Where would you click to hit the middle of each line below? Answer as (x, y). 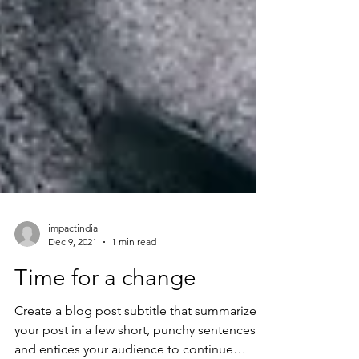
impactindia (73, 292)
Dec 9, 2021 (73, 306)
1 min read (134, 306)
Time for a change (105, 342)
